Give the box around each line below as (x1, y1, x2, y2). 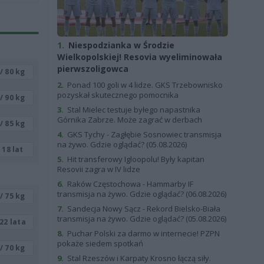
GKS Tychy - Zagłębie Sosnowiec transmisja (65, 129, 222, 140)
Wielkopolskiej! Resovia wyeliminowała (57, 51, 222, 62)
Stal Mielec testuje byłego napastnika (65, 104, 200, 115)
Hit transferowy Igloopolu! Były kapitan (65, 154, 204, 164)
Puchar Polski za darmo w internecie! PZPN (65, 228, 220, 239)
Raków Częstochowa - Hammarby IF (65, 179, 193, 189)
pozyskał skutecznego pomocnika (57, 90, 179, 100)
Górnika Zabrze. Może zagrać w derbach (57, 114, 202, 125)
